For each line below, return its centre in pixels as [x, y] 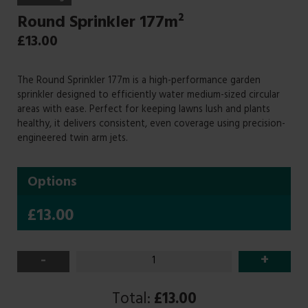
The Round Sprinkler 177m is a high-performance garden [139, 82]
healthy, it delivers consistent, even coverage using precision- [151, 125]
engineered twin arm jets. [73, 140]
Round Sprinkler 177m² [101, 24]
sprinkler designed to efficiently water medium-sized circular [148, 96]
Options [52, 184]
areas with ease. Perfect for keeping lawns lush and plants [144, 111]
